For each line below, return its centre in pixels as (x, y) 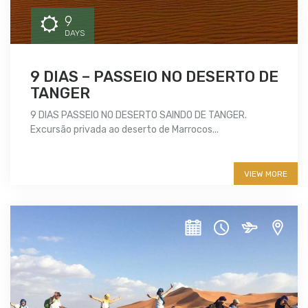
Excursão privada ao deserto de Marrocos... (124, 129)
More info (67, 158)
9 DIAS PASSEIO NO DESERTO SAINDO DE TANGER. (141, 115)
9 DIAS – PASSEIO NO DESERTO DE (154, 76)
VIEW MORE (266, 174)
